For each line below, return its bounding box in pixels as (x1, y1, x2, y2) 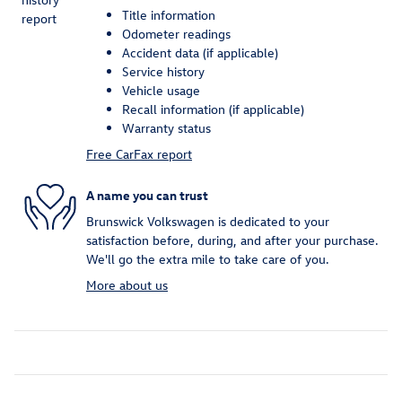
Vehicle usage (122, 82, 200, 100)
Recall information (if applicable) (122, 100, 304, 118)
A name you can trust (86, 186, 208, 204)
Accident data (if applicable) (122, 44, 278, 62)
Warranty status (122, 119, 211, 137)
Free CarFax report (86, 145, 192, 163)
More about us (86, 276, 168, 294)
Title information (122, 6, 215, 24)
